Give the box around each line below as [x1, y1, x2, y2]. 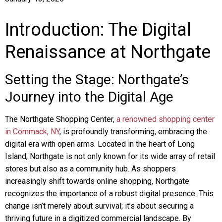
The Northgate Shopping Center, [5, 114, 116, 124]
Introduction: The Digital [5, 19, 191, 40]
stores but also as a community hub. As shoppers [5, 164, 176, 173]
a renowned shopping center [116, 114, 215, 124]
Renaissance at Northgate [5, 42, 211, 62]
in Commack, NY [5, 127, 59, 136]
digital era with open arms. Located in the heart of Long [5, 139, 195, 149]
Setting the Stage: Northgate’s [5, 71, 189, 88]
